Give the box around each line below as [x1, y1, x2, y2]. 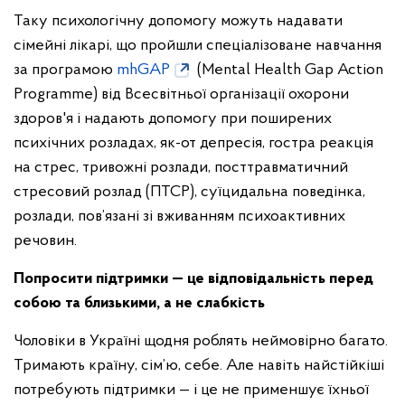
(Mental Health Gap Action [193, 61, 383, 79]
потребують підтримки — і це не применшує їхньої [14, 381, 369, 399]
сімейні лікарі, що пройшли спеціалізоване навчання [14, 37, 381, 54]
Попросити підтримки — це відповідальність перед [14, 270, 373, 287]
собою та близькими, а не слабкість [14, 295, 268, 312]
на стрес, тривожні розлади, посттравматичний [14, 159, 348, 176]
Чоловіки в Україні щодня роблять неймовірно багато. [14, 333, 388, 350]
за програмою [14, 61, 117, 79]
